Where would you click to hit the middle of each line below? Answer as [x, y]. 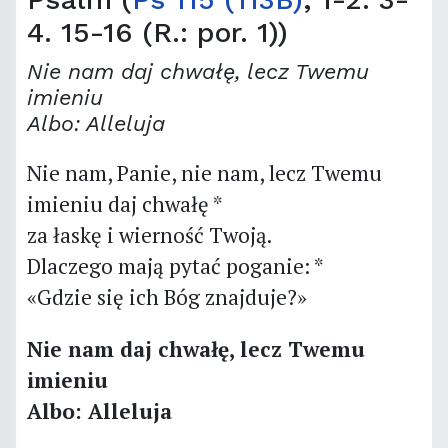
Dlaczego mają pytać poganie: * [175, 265]
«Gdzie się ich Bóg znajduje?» [166, 296]
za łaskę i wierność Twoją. [149, 234]
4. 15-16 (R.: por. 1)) [157, 32]
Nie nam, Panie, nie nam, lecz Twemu [204, 172]
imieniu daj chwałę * [124, 203]
